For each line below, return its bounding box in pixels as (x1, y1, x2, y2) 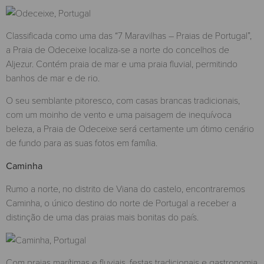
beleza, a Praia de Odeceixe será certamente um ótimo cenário (6, 122, 254, 135)
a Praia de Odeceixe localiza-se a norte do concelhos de (6, 42, 229, 55)
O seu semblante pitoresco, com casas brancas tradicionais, (6, 94, 240, 107)
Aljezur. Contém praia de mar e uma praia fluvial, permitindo (6, 57, 237, 70)
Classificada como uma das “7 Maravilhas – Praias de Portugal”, (6, 28, 252, 41)
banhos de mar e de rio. (6, 71, 102, 84)
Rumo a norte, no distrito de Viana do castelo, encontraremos (6, 182, 245, 195)
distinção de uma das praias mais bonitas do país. (6, 210, 199, 223)
